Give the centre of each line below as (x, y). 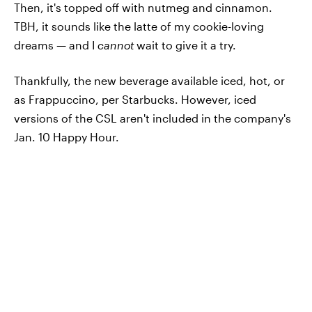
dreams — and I (56, 45)
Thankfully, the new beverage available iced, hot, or (149, 80)
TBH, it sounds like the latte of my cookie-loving (139, 26)
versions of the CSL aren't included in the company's (153, 118)
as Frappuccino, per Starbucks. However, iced (135, 99)
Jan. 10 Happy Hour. (67, 137)
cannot (116, 45)
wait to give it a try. (185, 45)
